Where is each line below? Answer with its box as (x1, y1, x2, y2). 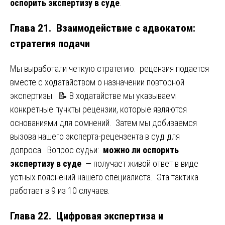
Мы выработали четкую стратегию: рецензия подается (10, 63, 209, 74)
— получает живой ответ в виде (81, 158, 198, 169)
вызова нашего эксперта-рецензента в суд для (10, 131, 180, 142)
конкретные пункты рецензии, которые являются (10, 103, 187, 115)
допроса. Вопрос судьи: (10, 144, 103, 155)
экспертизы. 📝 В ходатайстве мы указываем (10, 90, 176, 101)
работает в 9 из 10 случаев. (10, 185, 110, 196)
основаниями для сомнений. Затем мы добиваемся (10, 117, 197, 128)
